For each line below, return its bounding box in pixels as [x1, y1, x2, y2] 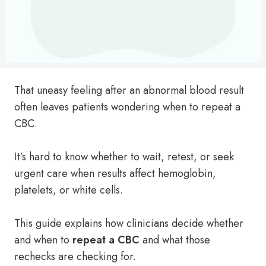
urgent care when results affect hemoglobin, [14, 166, 216, 181]
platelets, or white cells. [14, 182, 123, 198]
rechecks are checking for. [14, 249, 136, 264]
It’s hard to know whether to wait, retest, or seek [14, 149, 234, 164]
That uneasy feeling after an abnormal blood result [14, 83, 244, 98]
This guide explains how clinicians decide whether [14, 216, 243, 231]
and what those [140, 232, 210, 248]
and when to [14, 232, 72, 248]
